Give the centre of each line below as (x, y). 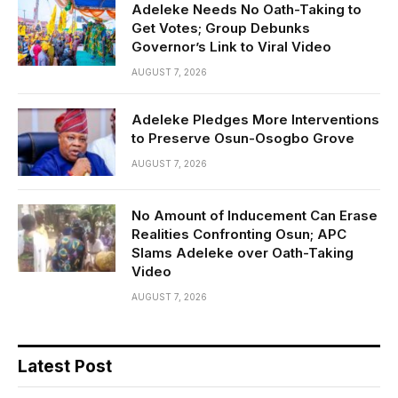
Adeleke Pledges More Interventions (255, 119)
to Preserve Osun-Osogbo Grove (243, 138)
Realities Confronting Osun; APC (239, 234)
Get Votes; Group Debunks (221, 28)
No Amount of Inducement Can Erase (255, 215)
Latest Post (65, 366)
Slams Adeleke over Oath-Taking (243, 252)
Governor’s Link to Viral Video (231, 46)
